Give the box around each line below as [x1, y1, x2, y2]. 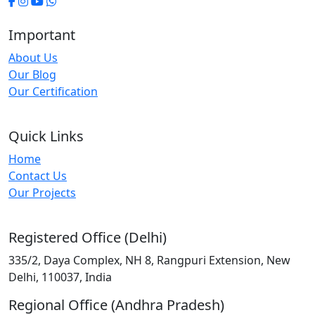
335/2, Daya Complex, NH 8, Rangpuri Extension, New [8, 252, 290, 269]
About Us [8, 50, 58, 66]
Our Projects [8, 185, 76, 201]
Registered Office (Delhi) [8, 228, 167, 247]
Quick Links [8, 127, 84, 146]
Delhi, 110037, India [8, 269, 112, 285]
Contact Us [8, 168, 67, 184]
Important [8, 25, 75, 45]
